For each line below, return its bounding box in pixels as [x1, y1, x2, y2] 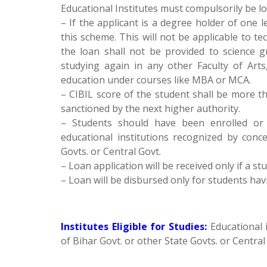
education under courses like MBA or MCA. [61, 73, 251, 86]
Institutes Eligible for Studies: [61, 220, 207, 233]
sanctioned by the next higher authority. [61, 102, 240, 115]
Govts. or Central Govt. [61, 145, 161, 158]
